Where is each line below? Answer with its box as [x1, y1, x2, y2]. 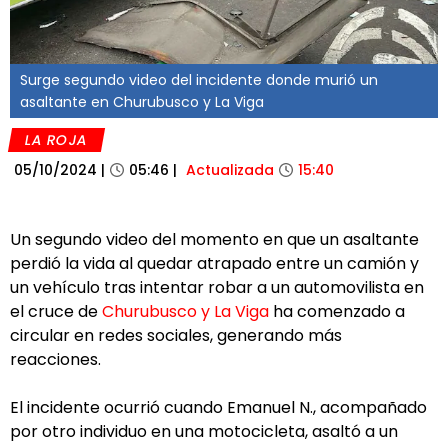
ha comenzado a [269, 300, 405, 323]
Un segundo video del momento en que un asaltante [10, 228, 419, 251]
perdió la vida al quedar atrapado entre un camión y [10, 252, 419, 275]
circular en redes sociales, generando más [10, 324, 342, 347]
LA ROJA [23, 130, 90, 150]
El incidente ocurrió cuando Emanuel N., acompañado [10, 396, 427, 419]
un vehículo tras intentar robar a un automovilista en [10, 276, 424, 299]
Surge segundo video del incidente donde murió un [20, 70, 378, 90]
